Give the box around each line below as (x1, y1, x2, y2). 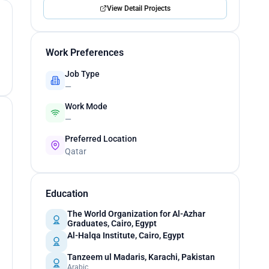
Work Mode (64, 101, 107, 111)
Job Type (64, 69, 100, 79)
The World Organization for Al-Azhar (67, 209, 205, 219)
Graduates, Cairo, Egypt (67, 219, 157, 228)
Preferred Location (64, 134, 137, 144)
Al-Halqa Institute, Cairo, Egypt (67, 231, 184, 240)
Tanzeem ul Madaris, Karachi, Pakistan (67, 252, 215, 262)
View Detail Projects (107, 4, 171, 13)
